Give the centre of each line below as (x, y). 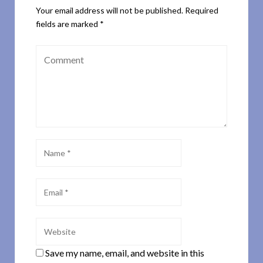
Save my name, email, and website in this (125, 253)
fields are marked (68, 24)
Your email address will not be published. (109, 11)
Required (202, 11)
